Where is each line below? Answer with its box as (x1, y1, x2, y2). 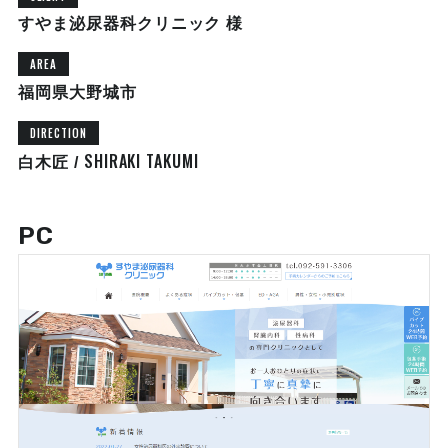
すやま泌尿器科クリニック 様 (17, 14, 244, 32)
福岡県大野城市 (17, 83, 137, 101)
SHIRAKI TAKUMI (83, 149, 200, 174)
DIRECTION (30, 125, 87, 142)
